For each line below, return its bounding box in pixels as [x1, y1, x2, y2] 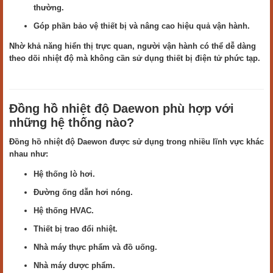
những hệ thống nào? [9, 116, 134, 129]
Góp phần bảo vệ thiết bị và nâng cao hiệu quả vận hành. [34, 21, 250, 30]
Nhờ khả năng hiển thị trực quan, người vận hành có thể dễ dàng [9, 41, 256, 51]
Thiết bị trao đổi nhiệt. [34, 224, 118, 233]
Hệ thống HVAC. [34, 206, 94, 215]
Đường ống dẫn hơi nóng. [34, 188, 133, 197]
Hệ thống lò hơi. [34, 169, 95, 179]
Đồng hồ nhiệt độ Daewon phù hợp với [9, 102, 234, 115]
